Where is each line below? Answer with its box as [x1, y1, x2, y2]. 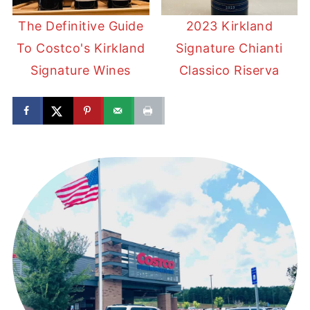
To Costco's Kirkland [16, 41, 145, 56]
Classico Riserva [179, 63, 280, 78]
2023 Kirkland [185, 19, 273, 34]
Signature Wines [30, 63, 131, 78]
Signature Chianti [176, 41, 283, 56]
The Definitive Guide [18, 19, 144, 34]
